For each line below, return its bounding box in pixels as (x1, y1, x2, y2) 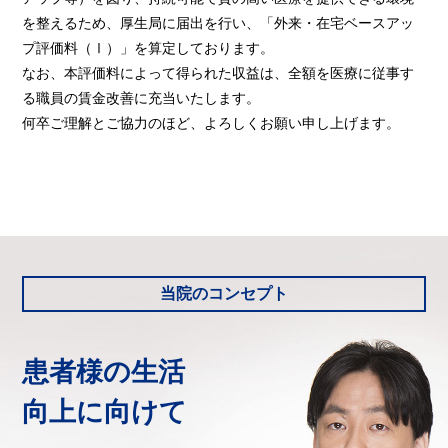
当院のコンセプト (160, 284, 288, 302)
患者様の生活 (22, 356, 186, 387)
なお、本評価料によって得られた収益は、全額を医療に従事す (22, 64, 415, 81)
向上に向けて (22, 396, 188, 427)
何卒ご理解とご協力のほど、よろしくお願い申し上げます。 (22, 114, 401, 131)
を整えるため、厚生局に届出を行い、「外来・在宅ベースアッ (22, 14, 415, 31)
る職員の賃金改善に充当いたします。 (22, 89, 261, 106)
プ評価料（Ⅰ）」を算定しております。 (22, 39, 275, 56)
